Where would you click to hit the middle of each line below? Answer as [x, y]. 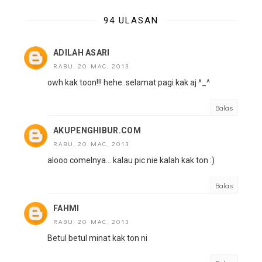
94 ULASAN [131, 21]
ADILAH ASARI [82, 53]
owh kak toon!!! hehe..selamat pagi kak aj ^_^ [129, 83]
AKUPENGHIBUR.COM [97, 131]
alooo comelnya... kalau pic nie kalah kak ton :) [131, 161]
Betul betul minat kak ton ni [97, 238]
